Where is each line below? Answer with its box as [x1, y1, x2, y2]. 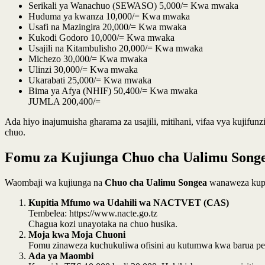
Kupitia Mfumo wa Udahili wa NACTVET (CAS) [28, 197, 229, 208]
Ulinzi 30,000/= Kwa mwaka [28, 64, 138, 75]
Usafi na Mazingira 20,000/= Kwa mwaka [28, 21, 186, 32]
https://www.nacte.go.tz [69, 208, 157, 218]
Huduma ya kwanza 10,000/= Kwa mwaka [28, 11, 190, 21]
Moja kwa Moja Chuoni [28, 229, 125, 240]
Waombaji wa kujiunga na [5, 177, 105, 188]
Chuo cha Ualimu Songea [105, 177, 207, 188]
